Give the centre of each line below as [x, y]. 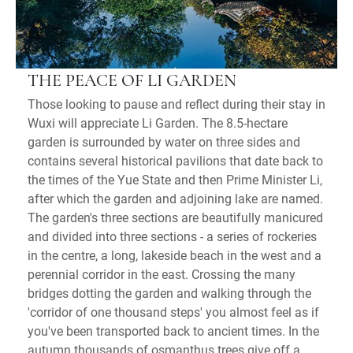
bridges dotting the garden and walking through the [169, 293]
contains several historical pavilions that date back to [175, 161]
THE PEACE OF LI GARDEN [132, 82]
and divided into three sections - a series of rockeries [172, 236]
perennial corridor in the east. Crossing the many [162, 274]
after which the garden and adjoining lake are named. [175, 199]
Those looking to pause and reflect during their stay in [176, 104]
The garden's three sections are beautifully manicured [175, 217]
